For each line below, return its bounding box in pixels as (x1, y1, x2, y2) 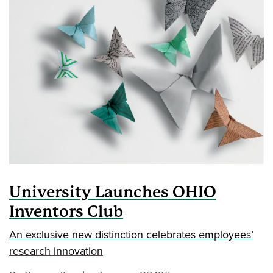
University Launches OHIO (9, 183, 216, 202)
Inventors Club (9, 202, 123, 221)
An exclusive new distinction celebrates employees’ (9, 227, 253, 243)
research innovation (9, 243, 103, 259)
